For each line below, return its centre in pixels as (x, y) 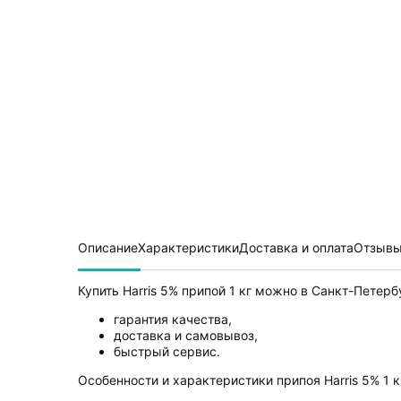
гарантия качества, (173, 319)
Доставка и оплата (296, 247)
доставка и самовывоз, (186, 335)
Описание (108, 247)
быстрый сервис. (167, 351)
